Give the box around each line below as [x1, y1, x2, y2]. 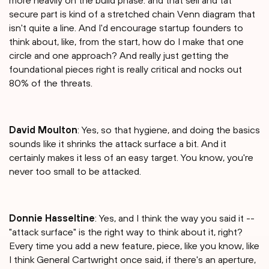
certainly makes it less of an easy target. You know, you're [9, 152, 253, 163]
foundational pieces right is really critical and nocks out [9, 64, 242, 75]
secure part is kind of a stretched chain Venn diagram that [9, 8, 255, 20]
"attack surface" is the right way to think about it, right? [9, 226, 243, 238]
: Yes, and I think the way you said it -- [95, 213, 255, 224]
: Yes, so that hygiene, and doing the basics [77, 124, 260, 136]
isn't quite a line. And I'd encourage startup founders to [9, 22, 243, 34]
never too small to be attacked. [9, 166, 141, 177]
